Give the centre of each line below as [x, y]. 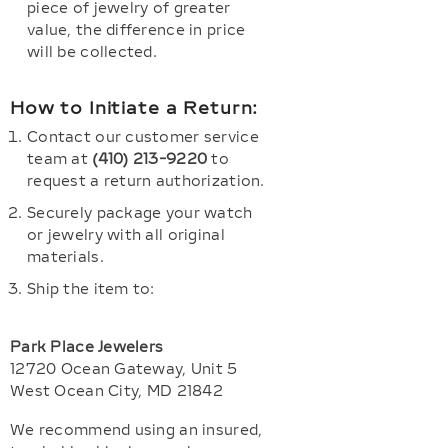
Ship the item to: [91, 289]
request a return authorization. [146, 181]
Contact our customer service [143, 137]
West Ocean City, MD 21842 [116, 391]
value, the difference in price [136, 30]
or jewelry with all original [126, 235]
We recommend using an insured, [136, 430]
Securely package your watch [140, 213]
